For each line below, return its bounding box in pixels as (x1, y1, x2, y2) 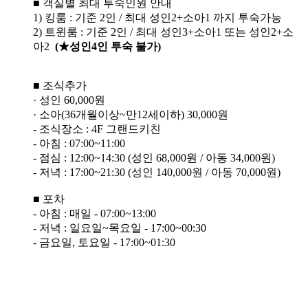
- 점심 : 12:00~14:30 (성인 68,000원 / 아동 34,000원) (33, 152, 275, 164)
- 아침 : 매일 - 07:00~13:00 (33, 208, 156, 220)
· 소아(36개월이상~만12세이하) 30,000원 (33, 109, 228, 121)
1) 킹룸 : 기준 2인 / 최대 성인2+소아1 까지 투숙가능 (33, 12, 285, 24)
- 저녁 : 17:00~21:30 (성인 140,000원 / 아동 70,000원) (33, 166, 280, 179)
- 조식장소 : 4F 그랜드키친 (33, 123, 161, 135)
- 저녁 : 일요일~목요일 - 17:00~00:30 (33, 222, 206, 234)
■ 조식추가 (33, 80, 87, 92)
